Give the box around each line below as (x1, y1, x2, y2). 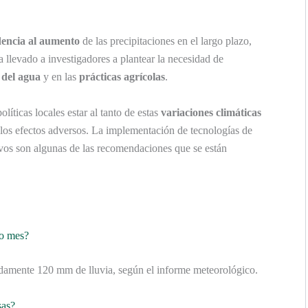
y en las (41, 71, 79, 83)
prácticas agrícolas (79, 71, 165, 83)
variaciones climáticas (161, 106, 261, 118)
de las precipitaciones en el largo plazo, (80, 35, 252, 47)
